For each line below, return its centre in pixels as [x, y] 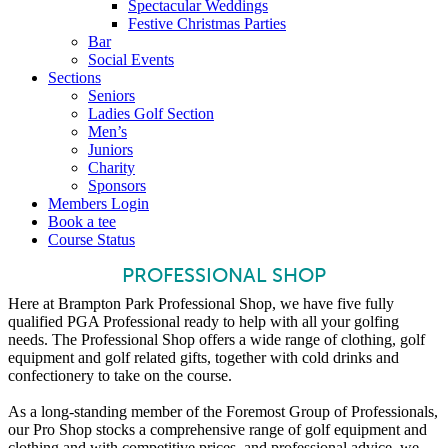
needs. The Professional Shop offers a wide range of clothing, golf [216, 339]
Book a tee [82, 221]
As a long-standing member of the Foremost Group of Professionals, [223, 411]
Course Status [91, 239]
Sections [74, 77]
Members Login [98, 203]
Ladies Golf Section [151, 113]
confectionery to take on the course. [120, 375]
